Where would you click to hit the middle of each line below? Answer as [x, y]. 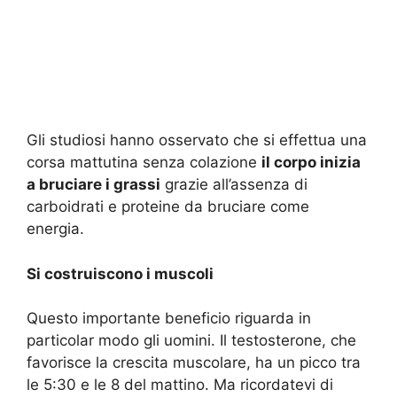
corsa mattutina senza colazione [144, 163]
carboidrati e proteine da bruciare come [168, 207]
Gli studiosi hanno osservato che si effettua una [197, 140]
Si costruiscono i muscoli [120, 273]
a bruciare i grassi [93, 185]
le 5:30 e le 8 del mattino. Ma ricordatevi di [180, 385]
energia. [55, 229]
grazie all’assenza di [234, 185]
